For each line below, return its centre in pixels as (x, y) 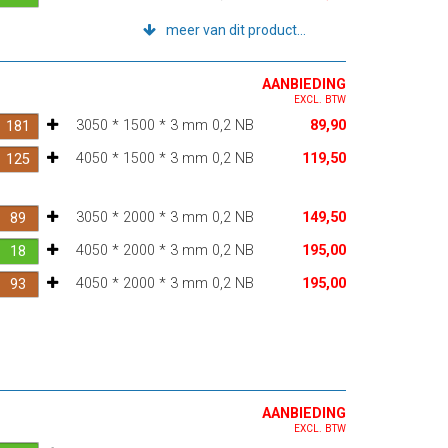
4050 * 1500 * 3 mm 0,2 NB (164, 158)
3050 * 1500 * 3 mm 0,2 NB (164, 125)
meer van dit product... (235, 29)
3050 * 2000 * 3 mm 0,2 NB (164, 217)
